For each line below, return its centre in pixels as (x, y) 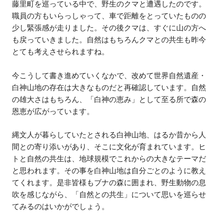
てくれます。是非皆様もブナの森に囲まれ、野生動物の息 (109, 182)
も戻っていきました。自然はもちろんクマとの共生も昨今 (109, 40)
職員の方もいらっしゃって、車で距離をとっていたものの (109, 16)
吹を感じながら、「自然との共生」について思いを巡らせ (109, 194)
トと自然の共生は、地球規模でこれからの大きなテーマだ (109, 158)
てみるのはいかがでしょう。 (61, 206)
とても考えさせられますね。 (61, 52)
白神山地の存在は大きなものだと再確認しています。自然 (109, 87)
